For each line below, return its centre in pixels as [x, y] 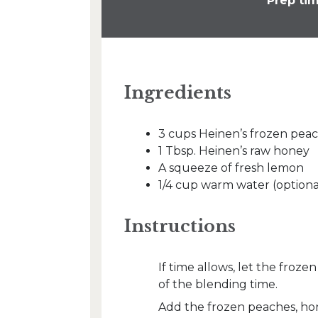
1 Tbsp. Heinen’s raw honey [234, 151]
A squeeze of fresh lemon [231, 168]
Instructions [180, 226]
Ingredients [178, 93]
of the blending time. [218, 284]
